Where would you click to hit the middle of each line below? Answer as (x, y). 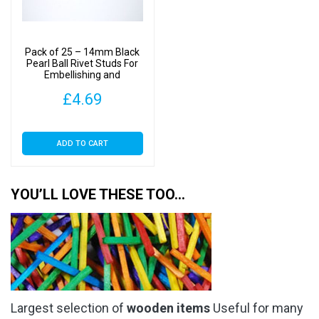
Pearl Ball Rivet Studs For (83, 63)
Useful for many (257, 308)
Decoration (83, 86)
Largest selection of (69, 308)
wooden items (168, 308)
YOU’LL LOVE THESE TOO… (98, 194)
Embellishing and (83, 74)
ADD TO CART (82, 144)
